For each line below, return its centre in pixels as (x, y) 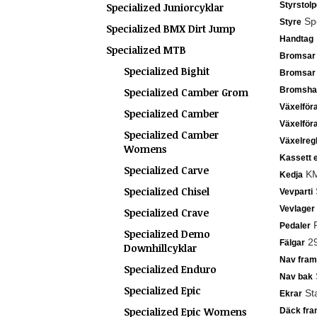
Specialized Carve (166, 170)
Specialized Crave (166, 213)
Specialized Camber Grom (186, 92)
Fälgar (292, 243)
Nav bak (296, 277)
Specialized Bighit (167, 71)
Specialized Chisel (167, 191)
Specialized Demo (167, 234)
